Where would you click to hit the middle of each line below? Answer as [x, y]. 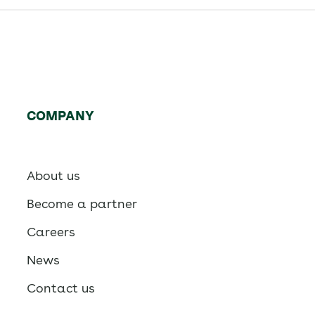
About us [53, 176]
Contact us [60, 288]
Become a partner [82, 204]
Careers [51, 232]
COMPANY [60, 116]
